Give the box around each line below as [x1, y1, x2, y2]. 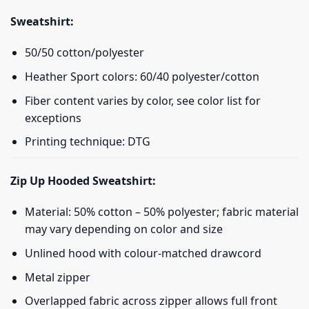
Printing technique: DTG [24, 134, 150, 150]
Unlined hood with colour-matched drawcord [24, 245, 261, 261]
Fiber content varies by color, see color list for [24, 92, 261, 108]
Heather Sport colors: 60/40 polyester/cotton [24, 68, 259, 84]
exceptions [24, 110, 81, 126]
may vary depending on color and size [24, 221, 223, 237]
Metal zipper [24, 269, 90, 285]
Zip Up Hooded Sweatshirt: [10, 172, 156, 188]
